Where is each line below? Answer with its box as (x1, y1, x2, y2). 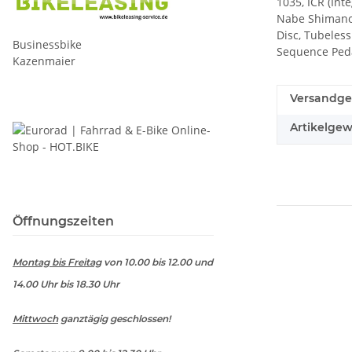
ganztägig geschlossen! (58, 312, 170, 324)
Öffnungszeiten (13, 213, 114, 229)
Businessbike (13, 37, 185, 52)
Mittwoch (13, 312, 58, 324)
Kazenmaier (13, 53, 75, 68)
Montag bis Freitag (13, 255, 101, 268)
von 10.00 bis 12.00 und (101, 255, 213, 268)
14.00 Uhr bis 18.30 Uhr (13, 277, 119, 290)
